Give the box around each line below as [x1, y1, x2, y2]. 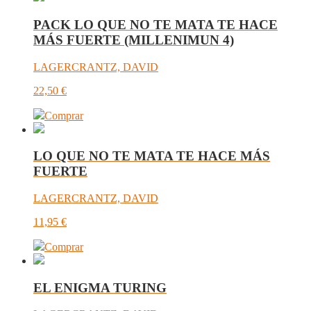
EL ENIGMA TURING [33, 280, 167, 295]
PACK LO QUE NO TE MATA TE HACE [33, 17, 278, 32]
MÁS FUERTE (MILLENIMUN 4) [33, 32, 234, 47]
